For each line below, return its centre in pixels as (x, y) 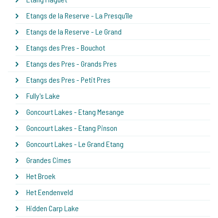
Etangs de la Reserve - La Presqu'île (80, 15)
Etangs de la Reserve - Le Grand (74, 31)
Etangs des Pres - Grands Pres (72, 63)
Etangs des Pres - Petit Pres (68, 79)
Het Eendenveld (50, 192)
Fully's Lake (43, 95)
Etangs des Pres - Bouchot (66, 47)
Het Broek (41, 176)
